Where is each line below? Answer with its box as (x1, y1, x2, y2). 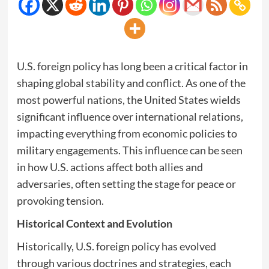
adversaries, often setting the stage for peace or (16, 177, 236, 190)
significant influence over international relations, (16, 110, 243, 123)
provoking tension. (16, 194, 104, 207)
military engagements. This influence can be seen (16, 144, 243, 157)
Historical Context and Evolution (16, 217, 172, 230)
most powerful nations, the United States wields (16, 93, 241, 106)
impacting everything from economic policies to (16, 127, 237, 140)
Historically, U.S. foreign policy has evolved (16, 240, 216, 253)
